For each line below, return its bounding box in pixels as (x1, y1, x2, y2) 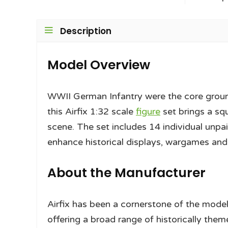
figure (136, 106, 160, 118)
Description (60, 25, 111, 38)
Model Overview (47, 56, 150, 74)
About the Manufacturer (47, 164, 206, 182)
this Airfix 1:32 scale (47, 106, 136, 118)
